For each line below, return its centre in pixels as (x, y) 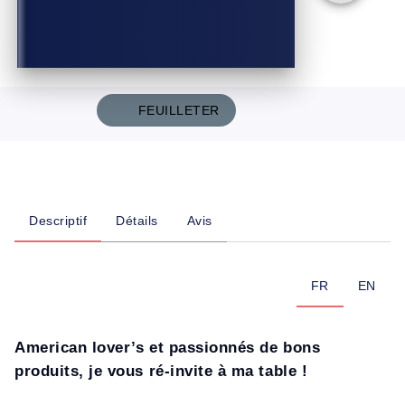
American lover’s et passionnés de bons (168, 348)
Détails (137, 221)
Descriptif (58, 221)
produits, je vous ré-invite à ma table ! (161, 371)
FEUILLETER (179, 110)
